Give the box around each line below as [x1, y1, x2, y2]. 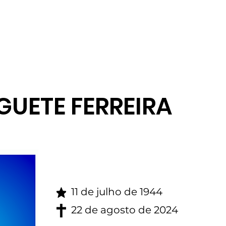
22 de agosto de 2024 [71, 204, 178, 216]
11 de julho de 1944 [71, 186, 162, 198]
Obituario [52, 17, 89, 27]
